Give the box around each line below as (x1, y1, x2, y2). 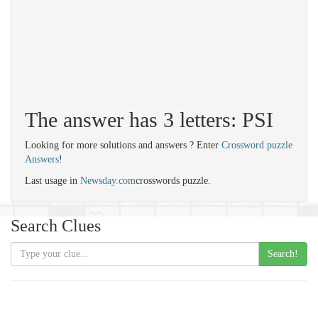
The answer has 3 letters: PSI (25, 108, 273, 131)
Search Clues (11, 216, 101, 235)
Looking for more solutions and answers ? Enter (25, 140, 221, 150)
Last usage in (25, 175, 80, 186)
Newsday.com (80, 175, 136, 186)
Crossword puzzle (221, 140, 292, 150)
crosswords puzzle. (136, 175, 211, 186)
